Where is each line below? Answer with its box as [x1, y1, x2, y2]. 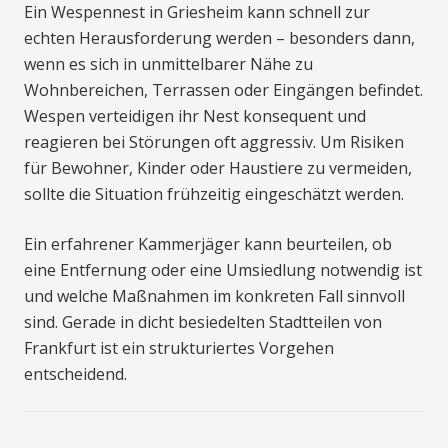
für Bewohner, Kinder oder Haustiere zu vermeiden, [24, 157, 412, 180]
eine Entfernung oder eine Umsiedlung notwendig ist [24, 259, 422, 282]
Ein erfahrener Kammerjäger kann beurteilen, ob [24, 233, 392, 256]
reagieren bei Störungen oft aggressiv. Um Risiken [24, 131, 404, 154]
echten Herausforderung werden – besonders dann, [24, 27, 415, 50]
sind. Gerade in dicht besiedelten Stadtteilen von [24, 311, 382, 334]
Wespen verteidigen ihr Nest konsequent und [24, 105, 366, 128]
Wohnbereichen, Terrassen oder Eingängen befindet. [24, 79, 423, 102]
